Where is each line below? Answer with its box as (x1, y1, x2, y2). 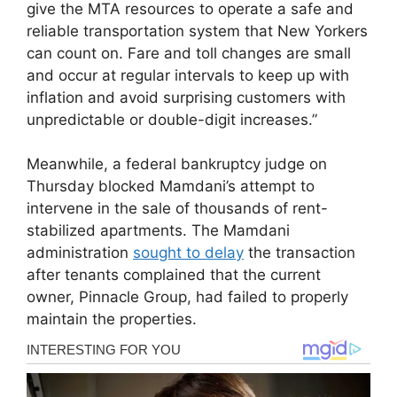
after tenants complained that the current (27, 266, 321, 284)
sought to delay (133, 244, 244, 262)
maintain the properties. (27, 310, 197, 329)
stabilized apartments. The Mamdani (27, 222, 290, 240)
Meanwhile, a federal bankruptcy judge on (27, 155, 327, 174)
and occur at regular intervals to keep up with (27, 66, 349, 84)
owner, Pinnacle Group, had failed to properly (27, 288, 348, 307)
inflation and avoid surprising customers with (27, 88, 346, 106)
